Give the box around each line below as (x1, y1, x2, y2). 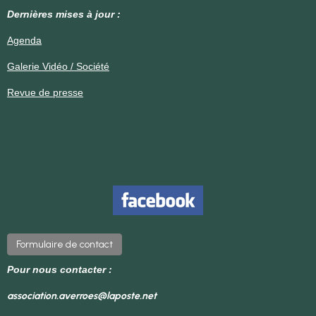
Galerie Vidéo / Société (7, 61, 109, 72)
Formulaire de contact (16, 238, 113, 250)
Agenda (7, 35, 42, 46)
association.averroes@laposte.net (7, 290, 157, 302)
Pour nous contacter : (7, 264, 112, 275)
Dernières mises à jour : (7, 8, 121, 20)
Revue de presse (7, 87, 83, 98)
